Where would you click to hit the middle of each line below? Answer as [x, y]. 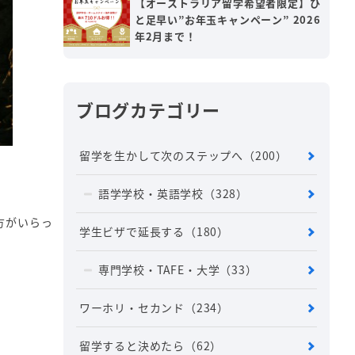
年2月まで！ [165, 36]
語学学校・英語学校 [151, 194]
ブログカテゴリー [148, 110]
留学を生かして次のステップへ [161, 156]
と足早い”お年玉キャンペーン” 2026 [227, 20]
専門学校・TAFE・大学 [159, 270]
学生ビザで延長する [132, 232]
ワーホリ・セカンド [132, 308]
